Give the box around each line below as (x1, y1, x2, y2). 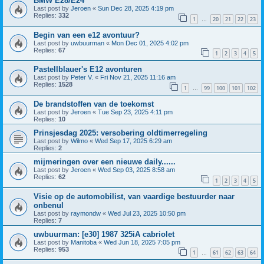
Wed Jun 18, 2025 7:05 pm (104, 238, 180, 246)
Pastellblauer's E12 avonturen (34, 65, 142, 74)
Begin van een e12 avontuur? (34, 30, 140, 39)
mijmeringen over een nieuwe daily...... (34, 157, 176, 166)
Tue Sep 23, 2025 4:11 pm (98, 108, 173, 115)
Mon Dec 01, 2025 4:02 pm (111, 39, 189, 47)
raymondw (71, 209, 101, 217)
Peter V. (71, 74, 93, 81)
